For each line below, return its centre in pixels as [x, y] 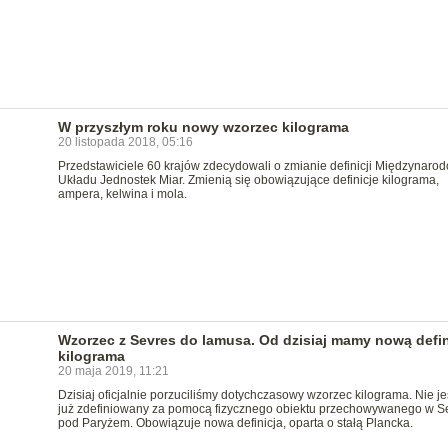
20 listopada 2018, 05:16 [125, 142]
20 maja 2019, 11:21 [113, 371]
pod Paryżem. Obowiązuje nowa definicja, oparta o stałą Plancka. [235, 423]
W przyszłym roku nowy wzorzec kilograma [203, 127]
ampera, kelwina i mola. [122, 194]
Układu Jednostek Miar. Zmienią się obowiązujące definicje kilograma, [248, 180]
